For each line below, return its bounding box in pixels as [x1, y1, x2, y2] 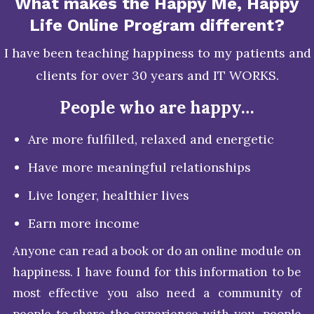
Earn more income [28, 215, 139, 232]
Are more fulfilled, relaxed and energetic [28, 131, 274, 148]
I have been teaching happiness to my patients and [4, 45, 311, 62]
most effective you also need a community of [13, 285, 301, 301]
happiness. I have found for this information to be [13, 264, 301, 280]
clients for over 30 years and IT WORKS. [36, 67, 279, 84]
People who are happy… [60, 97, 254, 119]
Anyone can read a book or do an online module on [13, 243, 301, 259]
